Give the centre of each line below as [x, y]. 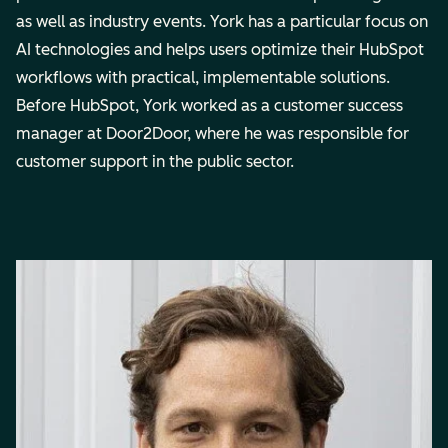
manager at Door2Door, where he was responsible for [212, 133]
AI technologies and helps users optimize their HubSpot [220, 49]
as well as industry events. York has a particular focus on [222, 21]
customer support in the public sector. [187, 161]
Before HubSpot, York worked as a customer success [209, 105]
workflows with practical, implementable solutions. [203, 77]
